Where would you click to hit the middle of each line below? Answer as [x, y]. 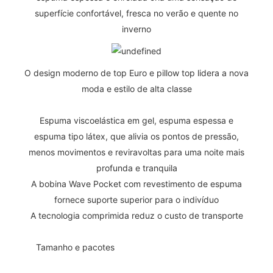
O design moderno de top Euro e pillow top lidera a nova [136, 73]
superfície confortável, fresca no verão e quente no [136, 13]
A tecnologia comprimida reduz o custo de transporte [136, 215]
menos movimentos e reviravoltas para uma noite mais [136, 152]
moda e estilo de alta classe [136, 88]
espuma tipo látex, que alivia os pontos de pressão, [136, 136]
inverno [136, 29]
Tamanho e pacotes [76, 247]
